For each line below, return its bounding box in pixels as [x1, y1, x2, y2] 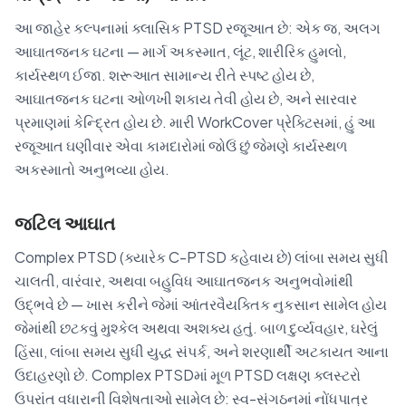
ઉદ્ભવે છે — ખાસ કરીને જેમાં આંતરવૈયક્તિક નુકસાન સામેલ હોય [14, 294, 387, 314]
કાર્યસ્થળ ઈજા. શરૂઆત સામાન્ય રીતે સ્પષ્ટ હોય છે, [14, 64, 314, 84]
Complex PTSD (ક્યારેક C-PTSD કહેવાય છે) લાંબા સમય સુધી [14, 246, 389, 266]
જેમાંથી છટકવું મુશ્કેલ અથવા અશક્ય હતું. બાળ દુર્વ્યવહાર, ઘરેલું [14, 317, 378, 337]
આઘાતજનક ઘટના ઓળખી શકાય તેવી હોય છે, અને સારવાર [14, 88, 357, 108]
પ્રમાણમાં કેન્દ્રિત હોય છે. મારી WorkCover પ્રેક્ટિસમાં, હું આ [14, 111, 375, 131]
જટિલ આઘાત [14, 210, 115, 234]
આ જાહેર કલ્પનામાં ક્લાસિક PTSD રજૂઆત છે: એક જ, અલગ [14, 17, 381, 37]
